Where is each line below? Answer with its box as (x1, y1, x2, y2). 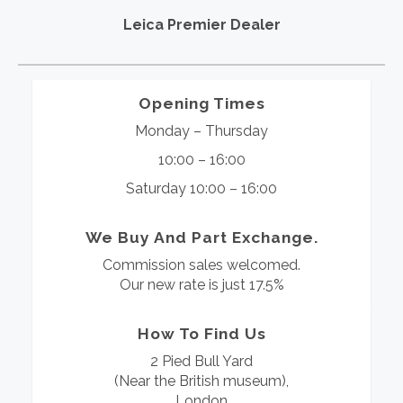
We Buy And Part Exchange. (85, 228, 318, 246)
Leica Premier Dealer (122, 15, 281, 33)
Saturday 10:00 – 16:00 (126, 180, 277, 198)
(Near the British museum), (114, 372, 289, 390)
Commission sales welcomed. (103, 255, 300, 273)
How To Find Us (137, 324, 266, 343)
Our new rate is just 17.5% (119, 275, 284, 293)
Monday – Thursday (135, 122, 268, 140)
